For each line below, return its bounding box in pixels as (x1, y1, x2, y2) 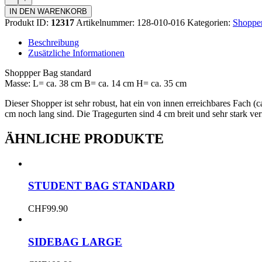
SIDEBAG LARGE (28, 235, 122, 248)
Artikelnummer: (76, 17, 137, 27)
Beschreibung (28, 37, 79, 47)
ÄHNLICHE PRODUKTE (5, 130, 164, 146)
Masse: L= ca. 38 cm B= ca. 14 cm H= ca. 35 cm (5, 78, 187, 88)
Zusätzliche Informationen (28, 47, 125, 58)
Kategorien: (187, 17, 233, 27)
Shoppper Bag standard (5, 67, 91, 78)
